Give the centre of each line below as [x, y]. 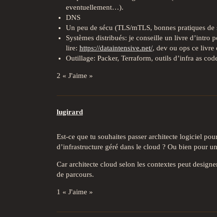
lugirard [70, 112]
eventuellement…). [94, 8]
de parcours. [75, 174]
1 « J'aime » [75, 192]
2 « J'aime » [75, 76]
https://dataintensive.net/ [116, 48]
